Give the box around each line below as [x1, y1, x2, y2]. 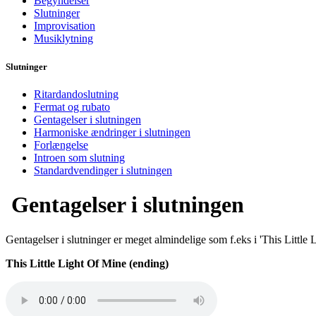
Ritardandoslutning [34, 87, 119, 100]
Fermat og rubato [34, 100, 110, 113]
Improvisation [34, 20, 95, 32]
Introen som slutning [34, 151, 125, 164]
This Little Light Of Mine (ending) [6, 257, 169, 269]
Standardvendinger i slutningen [34, 164, 172, 176]
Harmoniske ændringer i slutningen [34, 126, 190, 138]
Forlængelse [34, 138, 88, 151]
